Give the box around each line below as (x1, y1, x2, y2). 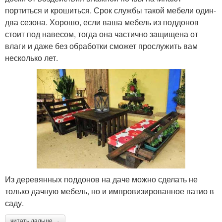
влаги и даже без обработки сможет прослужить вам (5, 40, 198, 52)
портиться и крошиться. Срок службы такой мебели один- (5, 4, 216, 16)
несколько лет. (5, 52, 58, 64)
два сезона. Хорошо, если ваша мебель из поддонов (5, 16, 199, 28)
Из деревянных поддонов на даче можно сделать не (5, 173, 198, 185)
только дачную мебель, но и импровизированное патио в (5, 185, 214, 197)
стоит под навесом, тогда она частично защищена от (5, 28, 198, 40)
